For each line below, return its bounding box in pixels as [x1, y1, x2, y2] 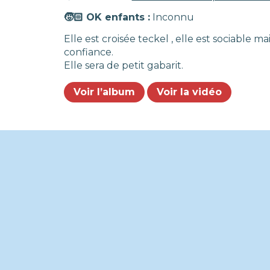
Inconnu [149, 11, 194, 23]
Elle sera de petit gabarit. [63, 60, 183, 71]
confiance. [63, 46, 113, 58]
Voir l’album [73, 86, 135, 98]
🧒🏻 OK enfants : [63, 11, 150, 23]
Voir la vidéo [156, 86, 222, 98]
